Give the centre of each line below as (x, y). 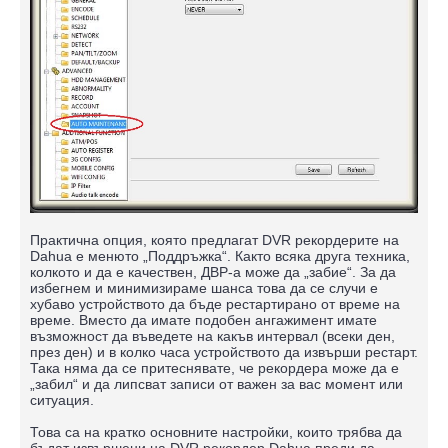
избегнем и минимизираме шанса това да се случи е (204, 287)
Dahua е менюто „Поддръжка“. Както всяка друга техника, (220, 255)
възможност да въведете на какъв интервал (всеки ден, (212, 335)
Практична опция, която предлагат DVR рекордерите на (214, 239)
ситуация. (62, 399)
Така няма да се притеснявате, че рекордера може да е (214, 367)
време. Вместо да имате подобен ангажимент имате (203, 319)
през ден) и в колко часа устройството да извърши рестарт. (224, 351)
